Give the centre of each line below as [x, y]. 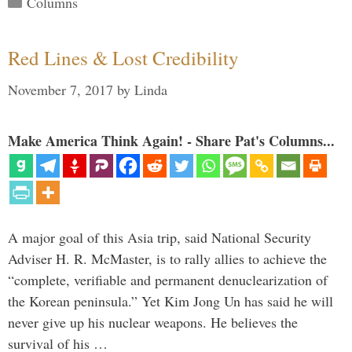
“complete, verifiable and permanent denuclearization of [168, 280]
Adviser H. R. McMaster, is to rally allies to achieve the [167, 259]
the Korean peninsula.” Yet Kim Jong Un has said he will [170, 301]
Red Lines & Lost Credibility [123, 58]
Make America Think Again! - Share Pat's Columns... [171, 141]
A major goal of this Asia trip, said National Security [159, 238]
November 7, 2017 [60, 90]
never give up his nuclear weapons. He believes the [153, 323]
